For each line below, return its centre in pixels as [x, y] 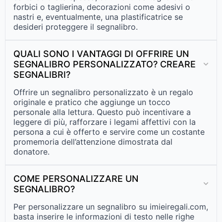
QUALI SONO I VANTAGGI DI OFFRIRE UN [101, 54]
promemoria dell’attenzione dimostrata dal [93, 141]
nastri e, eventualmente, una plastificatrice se [98, 17]
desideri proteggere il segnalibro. [76, 27]
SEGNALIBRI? [42, 74]
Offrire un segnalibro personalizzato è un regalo [103, 92]
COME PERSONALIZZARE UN [76, 178]
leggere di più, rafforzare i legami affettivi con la [105, 122]
